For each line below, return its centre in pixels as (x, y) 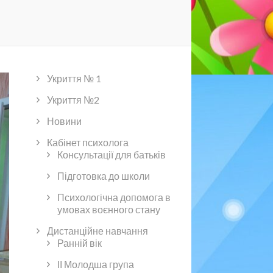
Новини (64, 121)
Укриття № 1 (74, 78)
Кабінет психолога (87, 142)
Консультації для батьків (111, 154)
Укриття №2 (73, 99)
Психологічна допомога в (114, 197)
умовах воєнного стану (108, 209)
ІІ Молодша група (95, 264)
